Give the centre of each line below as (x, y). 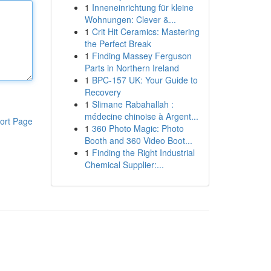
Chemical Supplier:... (124, 165)
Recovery (103, 92)
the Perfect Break (118, 44)
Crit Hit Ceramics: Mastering (145, 31)
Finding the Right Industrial (143, 152)
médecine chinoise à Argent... (141, 116)
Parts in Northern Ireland (132, 68)
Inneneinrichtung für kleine (142, 7)
